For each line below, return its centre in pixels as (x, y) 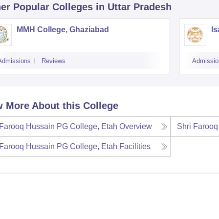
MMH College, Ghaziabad (63, 30)
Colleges (72, 7)
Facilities (135, 146)
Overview (135, 126)
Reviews (53, 61)
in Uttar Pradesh (133, 7)
